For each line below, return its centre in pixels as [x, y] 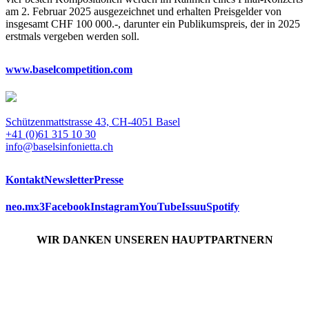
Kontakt [25, 179]
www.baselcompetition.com [69, 70]
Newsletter [69, 179]
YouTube [160, 206]
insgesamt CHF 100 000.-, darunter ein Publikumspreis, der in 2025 [153, 24]
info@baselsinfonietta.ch [59, 146]
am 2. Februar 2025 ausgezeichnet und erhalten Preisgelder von [143, 12]
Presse [109, 179]
